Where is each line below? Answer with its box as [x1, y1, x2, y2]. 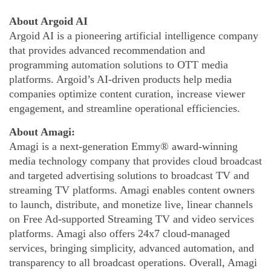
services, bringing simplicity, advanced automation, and [9, 242, 254, 254]
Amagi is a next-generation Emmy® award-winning [9, 140, 238, 152]
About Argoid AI [9, 15, 88, 27]
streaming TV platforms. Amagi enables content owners [9, 184, 255, 196]
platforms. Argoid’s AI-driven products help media [9, 73, 232, 85]
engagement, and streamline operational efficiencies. [9, 102, 240, 114]
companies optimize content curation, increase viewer [9, 88, 245, 100]
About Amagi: [9, 126, 75, 138]
